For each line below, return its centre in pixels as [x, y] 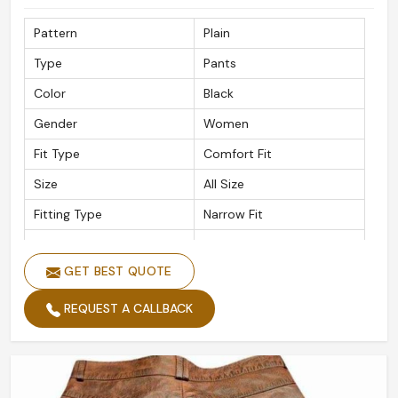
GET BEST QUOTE [116, 271]
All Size [224, 184]
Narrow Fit [233, 215]
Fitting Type [68, 215]
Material [57, 245]
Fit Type [57, 154]
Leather [226, 245]
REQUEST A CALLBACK [127, 309]
